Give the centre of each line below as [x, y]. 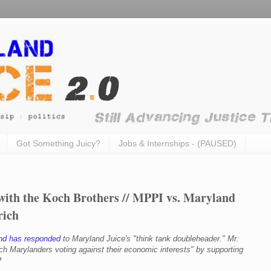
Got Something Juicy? [58, 144]
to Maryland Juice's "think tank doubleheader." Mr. [150, 238]
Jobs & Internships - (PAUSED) [178, 144]
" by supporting [217, 249]
